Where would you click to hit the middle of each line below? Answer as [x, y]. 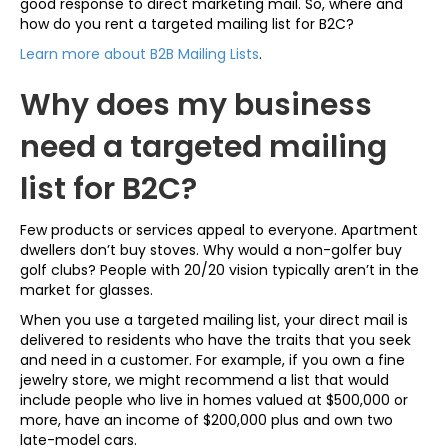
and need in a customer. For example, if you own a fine [212, 360]
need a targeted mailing [203, 147]
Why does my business [196, 105]
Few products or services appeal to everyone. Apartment [219, 230]
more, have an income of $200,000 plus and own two [206, 420]
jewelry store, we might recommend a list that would [204, 380]
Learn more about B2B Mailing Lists [139, 54]
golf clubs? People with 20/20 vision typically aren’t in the [219, 270]
